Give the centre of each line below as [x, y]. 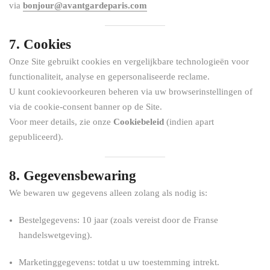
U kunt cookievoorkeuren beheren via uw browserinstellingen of [131, 92]
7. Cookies [40, 44]
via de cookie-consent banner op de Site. [86, 107]
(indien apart [189, 122]
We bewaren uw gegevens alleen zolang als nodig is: [108, 193]
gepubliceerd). [36, 137]
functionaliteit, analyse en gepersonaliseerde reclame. [109, 77]
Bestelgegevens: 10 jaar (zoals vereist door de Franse [118, 220]
